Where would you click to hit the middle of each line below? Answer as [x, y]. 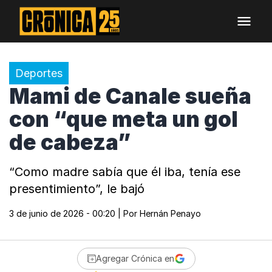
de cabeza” [70, 142]
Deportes [39, 73]
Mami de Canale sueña [130, 96]
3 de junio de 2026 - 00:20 [62, 213]
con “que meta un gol [124, 119]
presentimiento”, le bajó [77, 189]
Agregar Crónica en [135, 258]
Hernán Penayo [170, 213]
